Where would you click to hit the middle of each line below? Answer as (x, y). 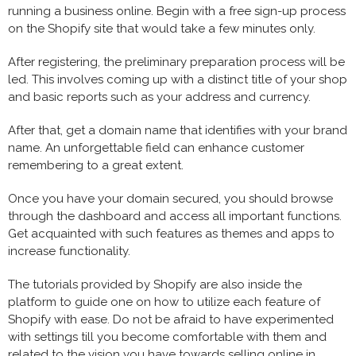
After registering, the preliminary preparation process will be (176, 62)
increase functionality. (69, 251)
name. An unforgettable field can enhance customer (156, 147)
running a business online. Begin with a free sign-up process (177, 11)
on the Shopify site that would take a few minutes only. (162, 28)
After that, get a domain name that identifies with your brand (178, 130)
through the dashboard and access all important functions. (175, 216)
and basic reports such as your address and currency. (159, 97)
